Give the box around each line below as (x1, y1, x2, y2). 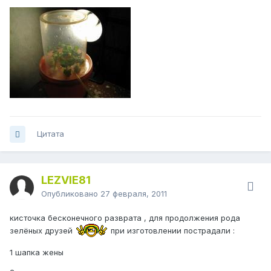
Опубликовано (41, 189, 100, 199)
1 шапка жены (10, 247, 64, 258)
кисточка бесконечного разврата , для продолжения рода (10, 213, 240, 223)
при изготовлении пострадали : (108, 225, 235, 235)
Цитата (37, 129, 64, 139)
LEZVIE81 (41, 174, 91, 187)
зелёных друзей (10, 225, 75, 235)
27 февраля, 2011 (100, 189, 167, 199)
